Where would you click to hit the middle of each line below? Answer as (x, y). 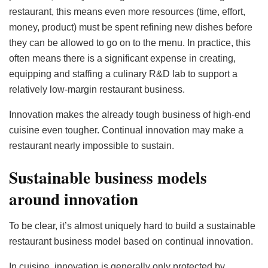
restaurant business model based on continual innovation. (131, 241)
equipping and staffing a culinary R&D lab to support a (123, 74)
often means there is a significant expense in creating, (122, 58)
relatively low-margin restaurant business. (97, 89)
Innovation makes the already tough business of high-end (130, 114)
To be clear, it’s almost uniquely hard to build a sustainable (132, 226)
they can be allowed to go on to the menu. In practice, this (130, 42)
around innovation (74, 199)
